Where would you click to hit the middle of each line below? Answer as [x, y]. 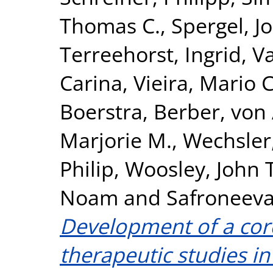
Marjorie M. [116, 140]
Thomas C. [110, 25]
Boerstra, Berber [140, 111]
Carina [91, 82]
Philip [87, 168]
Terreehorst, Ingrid [151, 54]
